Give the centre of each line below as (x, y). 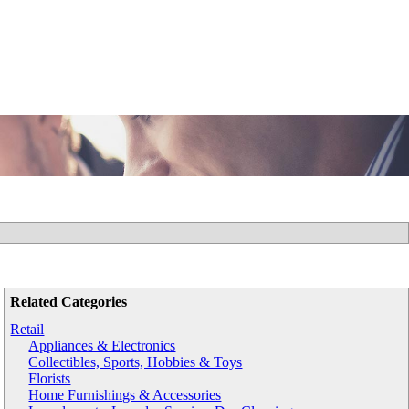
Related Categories (69, 302)
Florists (50, 378)
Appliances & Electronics (102, 346)
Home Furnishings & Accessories (125, 395)
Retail (27, 329)
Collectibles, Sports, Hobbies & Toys (136, 362)
